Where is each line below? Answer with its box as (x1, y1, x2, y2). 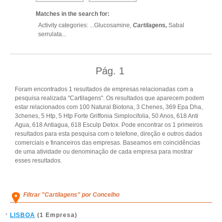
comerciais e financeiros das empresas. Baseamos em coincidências (15, 139, 200, 146)
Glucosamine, (94, 22, 133, 29)
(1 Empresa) (35, 212, 77, 219)
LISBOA (10, 212, 35, 219)
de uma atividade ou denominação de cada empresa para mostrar (15, 148, 193, 155)
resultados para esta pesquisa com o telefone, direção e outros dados (15, 130, 202, 137)
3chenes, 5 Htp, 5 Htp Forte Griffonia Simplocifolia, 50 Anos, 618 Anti (15, 112, 198, 119)
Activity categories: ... (38, 22, 94, 29)
